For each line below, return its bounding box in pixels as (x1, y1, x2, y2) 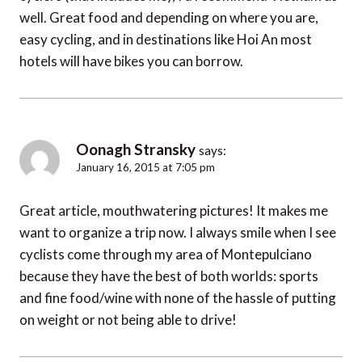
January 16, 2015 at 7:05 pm (76, 160, 215, 174)
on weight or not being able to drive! (19, 310, 237, 328)
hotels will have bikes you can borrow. (19, 52, 243, 69)
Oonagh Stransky (76, 139, 196, 158)
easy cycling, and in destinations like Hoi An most (19, 30, 312, 48)
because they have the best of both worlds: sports (19, 267, 318, 284)
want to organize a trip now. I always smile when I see (19, 223, 336, 241)
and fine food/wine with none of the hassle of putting (19, 288, 336, 306)
